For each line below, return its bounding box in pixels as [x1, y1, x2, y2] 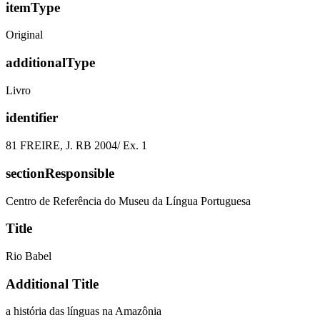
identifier [6, 110, 58, 126]
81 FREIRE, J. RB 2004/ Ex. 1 [6, 139, 147, 152]
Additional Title [6, 276, 99, 291]
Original [6, 29, 43, 41]
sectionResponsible [6, 165, 114, 181]
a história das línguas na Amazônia [6, 305, 161, 318]
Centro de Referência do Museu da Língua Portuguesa [6, 194, 251, 207]
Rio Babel [6, 249, 51, 262]
